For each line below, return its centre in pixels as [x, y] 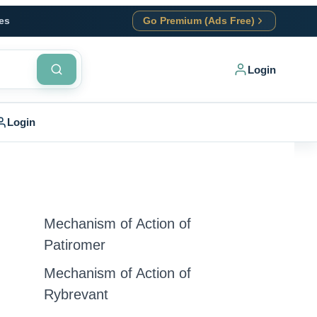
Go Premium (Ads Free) [199, 21]
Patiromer [75, 245]
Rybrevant [76, 294]
